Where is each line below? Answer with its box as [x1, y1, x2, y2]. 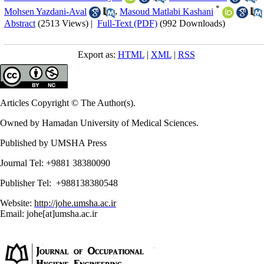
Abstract [4, 18, 35, 28]
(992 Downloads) [160, 18, 225, 28]
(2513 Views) [38, 18, 88, 28]
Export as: [77, 49, 118, 60]
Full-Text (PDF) [97, 18, 157, 28]
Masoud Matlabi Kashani [120, 6, 213, 16]
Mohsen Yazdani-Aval [4, 6, 87, 16]
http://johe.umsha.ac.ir [34, 197, 116, 208]
